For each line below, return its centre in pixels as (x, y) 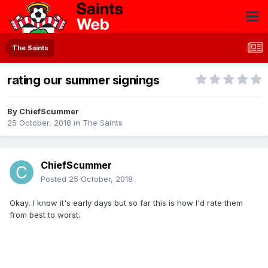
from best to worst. (45, 215)
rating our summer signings (83, 80)
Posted (55, 179)
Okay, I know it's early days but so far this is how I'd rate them (126, 203)
